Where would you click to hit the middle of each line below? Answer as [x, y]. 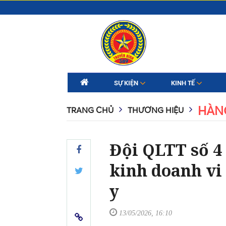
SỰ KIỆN [127, 83]
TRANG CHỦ [90, 110]
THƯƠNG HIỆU [156, 110]
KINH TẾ [183, 83]
